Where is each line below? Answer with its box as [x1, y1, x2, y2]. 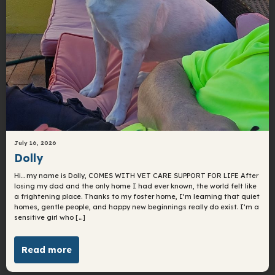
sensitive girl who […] [14, 212, 86, 222]
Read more [21, 244, 72, 256]
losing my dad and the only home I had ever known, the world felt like [14, 181, 257, 190]
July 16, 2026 [14, 139, 57, 147]
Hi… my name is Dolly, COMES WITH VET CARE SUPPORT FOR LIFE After [14, 171, 259, 180]
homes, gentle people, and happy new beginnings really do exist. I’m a [14, 202, 260, 211]
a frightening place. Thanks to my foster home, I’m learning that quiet [14, 192, 260, 201]
